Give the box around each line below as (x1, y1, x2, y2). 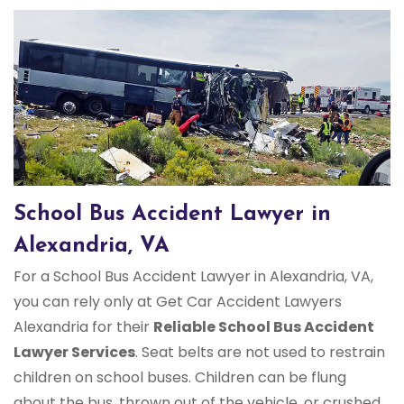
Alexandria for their (14, 317, 153, 338)
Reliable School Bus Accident (153, 317, 374, 338)
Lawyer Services (14, 342, 135, 363)
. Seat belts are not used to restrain (135, 342, 385, 363)
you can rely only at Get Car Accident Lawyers (14, 291, 342, 313)
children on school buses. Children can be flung (14, 367, 346, 389)
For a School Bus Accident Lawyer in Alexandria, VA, (14, 266, 373, 288)
